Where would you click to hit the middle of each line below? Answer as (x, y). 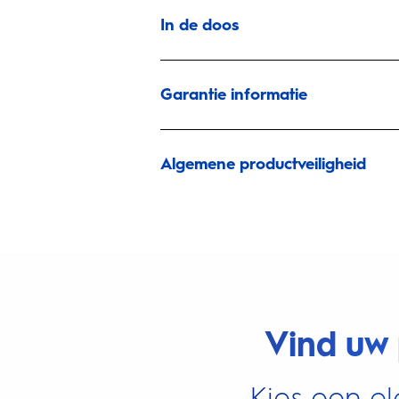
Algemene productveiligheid (263, 164)
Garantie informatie (234, 94)
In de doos (199, 25)
